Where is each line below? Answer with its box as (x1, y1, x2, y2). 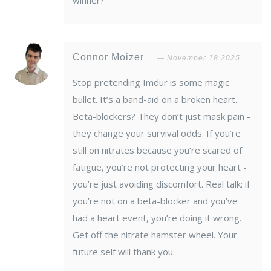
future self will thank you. (73, 246, 175, 258)
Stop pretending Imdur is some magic (73, 76, 229, 89)
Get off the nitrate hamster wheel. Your (73, 229, 237, 241)
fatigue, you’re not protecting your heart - (73, 161, 247, 174)
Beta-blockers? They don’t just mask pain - (73, 110, 250, 123)
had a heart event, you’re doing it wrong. (73, 212, 241, 224)
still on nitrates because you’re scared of (73, 144, 242, 157)
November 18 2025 (167, 54, 240, 63)
